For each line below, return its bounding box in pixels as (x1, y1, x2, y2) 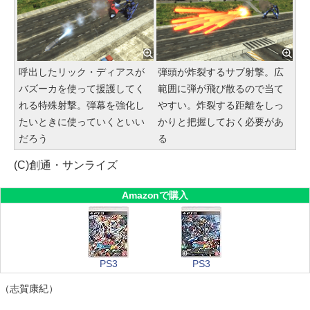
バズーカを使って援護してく (19, 83, 145, 95)
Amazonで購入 (121, 190, 189, 201)
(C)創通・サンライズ (14, 159, 118, 172)
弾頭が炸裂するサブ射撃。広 (158, 66, 284, 78)
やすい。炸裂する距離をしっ (158, 100, 284, 111)
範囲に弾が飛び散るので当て (158, 83, 284, 95)
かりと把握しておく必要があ (158, 116, 284, 128)
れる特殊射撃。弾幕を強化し (19, 100, 145, 111)
